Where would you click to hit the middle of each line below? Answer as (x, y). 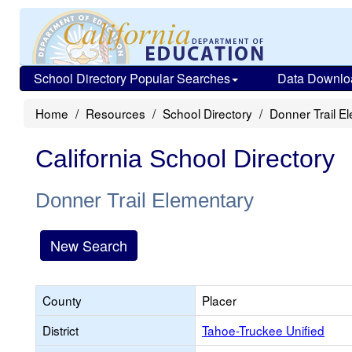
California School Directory (185, 159)
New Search (89, 245)
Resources (115, 113)
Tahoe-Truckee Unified (263, 330)
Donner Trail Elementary (145, 200)
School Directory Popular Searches (132, 78)
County (62, 300)
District (60, 330)
